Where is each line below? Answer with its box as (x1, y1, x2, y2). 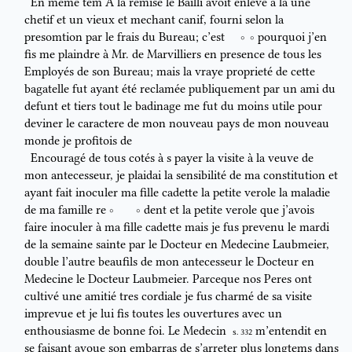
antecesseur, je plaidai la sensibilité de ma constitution (51, 168, 328, 183)
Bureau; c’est (159, 30, 237, 45)
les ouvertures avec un (167, 306, 282, 321)
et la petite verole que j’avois (167, 203, 314, 218)
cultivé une (24, 289, 85, 304)
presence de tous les (220, 47, 321, 62)
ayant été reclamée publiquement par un (87, 82, 300, 97)
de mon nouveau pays (127, 116, 240, 131)
